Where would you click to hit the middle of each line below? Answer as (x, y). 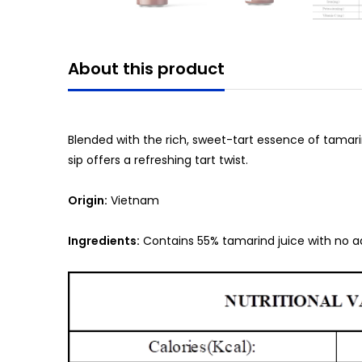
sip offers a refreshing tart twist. (158, 160)
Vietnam (137, 200)
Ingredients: (104, 241)
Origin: (88, 200)
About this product (146, 69)
